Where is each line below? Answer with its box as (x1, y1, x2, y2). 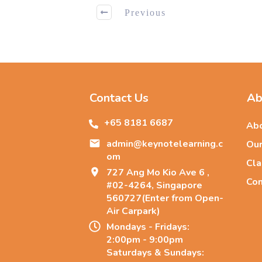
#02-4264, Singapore (106, 179, 202, 192)
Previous (125, 7, 166, 18)
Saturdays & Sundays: (106, 246, 204, 259)
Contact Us (89, 90, 149, 106)
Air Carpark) (106, 205, 160, 218)
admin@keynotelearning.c (106, 137, 223, 150)
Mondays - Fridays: (106, 220, 189, 233)
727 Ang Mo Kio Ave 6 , (106, 166, 209, 179)
